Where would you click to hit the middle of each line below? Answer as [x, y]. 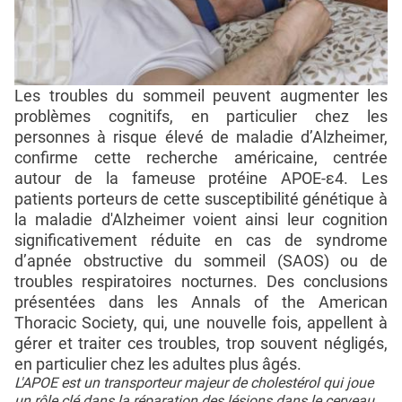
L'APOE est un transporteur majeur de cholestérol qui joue [194, 383]
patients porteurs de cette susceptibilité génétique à [201, 199]
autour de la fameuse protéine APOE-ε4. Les [201, 179]
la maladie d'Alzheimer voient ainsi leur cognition [201, 220]
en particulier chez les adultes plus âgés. [158, 364]
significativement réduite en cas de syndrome [201, 240]
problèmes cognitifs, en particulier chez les [201, 117]
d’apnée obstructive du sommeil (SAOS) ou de [201, 261]
